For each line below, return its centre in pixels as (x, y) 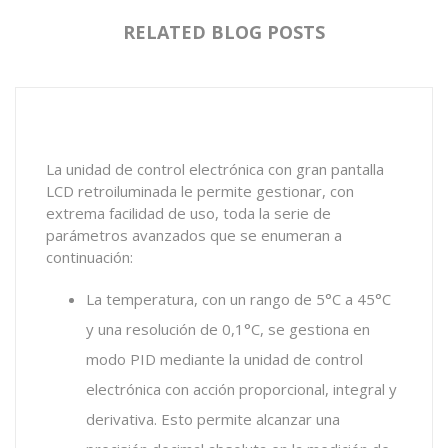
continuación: (89, 257)
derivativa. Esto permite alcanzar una (213, 419)
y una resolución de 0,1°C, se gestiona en (228, 329)
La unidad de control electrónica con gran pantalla (215, 169)
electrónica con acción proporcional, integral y (241, 389)
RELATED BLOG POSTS (224, 32)
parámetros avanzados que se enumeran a (194, 235)
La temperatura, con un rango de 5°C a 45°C (238, 299)
